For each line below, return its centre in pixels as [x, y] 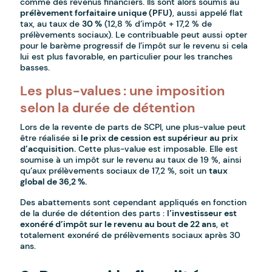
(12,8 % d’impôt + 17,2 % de [157, 24]
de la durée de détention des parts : [94, 213]
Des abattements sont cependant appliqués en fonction [134, 202]
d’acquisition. [48, 149]
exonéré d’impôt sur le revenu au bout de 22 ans [118, 224]
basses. [35, 68]
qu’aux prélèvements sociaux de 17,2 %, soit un [115, 171]
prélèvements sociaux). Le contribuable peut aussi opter [134, 35]
